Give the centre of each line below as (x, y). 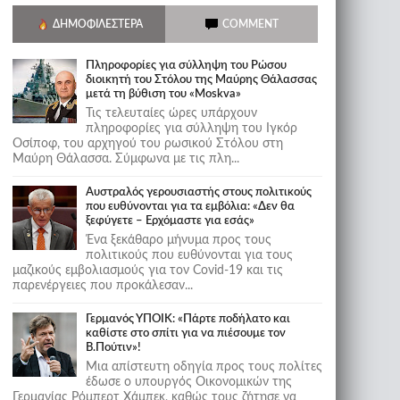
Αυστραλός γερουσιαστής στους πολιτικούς (198, 192)
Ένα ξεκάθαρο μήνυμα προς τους (178, 240)
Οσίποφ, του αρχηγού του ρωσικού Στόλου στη (147, 144)
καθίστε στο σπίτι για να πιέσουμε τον (185, 333)
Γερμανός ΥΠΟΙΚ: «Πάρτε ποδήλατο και (187, 319)
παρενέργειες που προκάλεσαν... (102, 286)
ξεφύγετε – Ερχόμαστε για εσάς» (170, 221)
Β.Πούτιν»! (113, 348)
